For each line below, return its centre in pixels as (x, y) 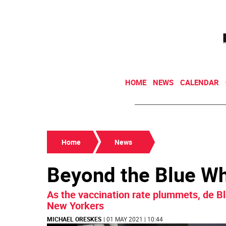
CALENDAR (200, 82)
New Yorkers (75, 206)
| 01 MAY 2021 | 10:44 (133, 219)
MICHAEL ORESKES (74, 219)
